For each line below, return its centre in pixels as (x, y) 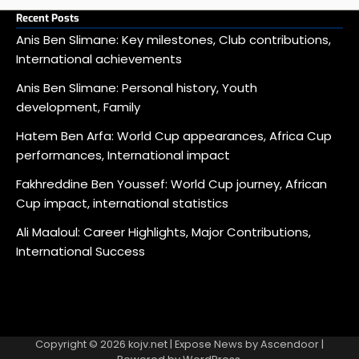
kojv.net (148, 344)
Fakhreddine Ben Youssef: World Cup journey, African (171, 184)
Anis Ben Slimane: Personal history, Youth (137, 87)
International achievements (99, 58)
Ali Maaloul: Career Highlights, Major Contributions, (163, 232)
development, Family (78, 107)
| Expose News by (214, 344)
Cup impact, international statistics (122, 203)
